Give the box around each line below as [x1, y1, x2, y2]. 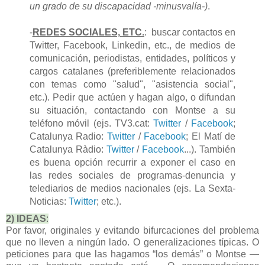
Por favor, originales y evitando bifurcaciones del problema [6, 225, 259, 235]
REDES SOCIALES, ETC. [32, 27, 144, 37]
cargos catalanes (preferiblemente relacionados [29, 66, 236, 76]
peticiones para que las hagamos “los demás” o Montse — [6, 248, 259, 259]
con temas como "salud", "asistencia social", [29, 79, 236, 89]
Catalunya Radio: [29, 131, 107, 141]
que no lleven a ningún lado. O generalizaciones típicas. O [6, 237, 259, 247]
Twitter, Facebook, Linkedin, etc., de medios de [29, 40, 236, 50]
